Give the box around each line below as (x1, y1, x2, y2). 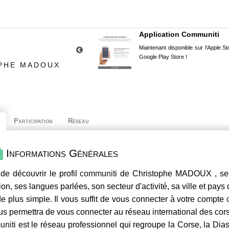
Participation (14, 117, 53, 125)
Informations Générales (3, 147, 118, 159)
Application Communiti (139, 30, 219, 38)
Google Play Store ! (139, 54, 187, 60)
